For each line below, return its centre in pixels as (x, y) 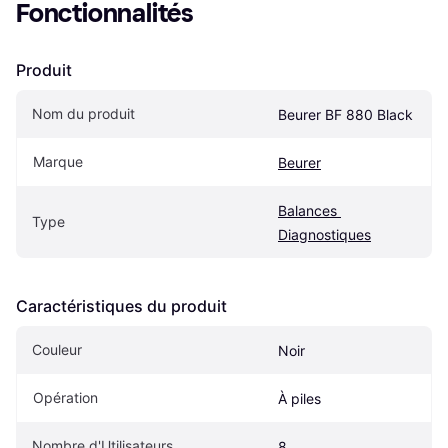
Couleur (57, 350)
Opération (65, 398)
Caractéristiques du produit (121, 306)
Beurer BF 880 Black (345, 115)
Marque (58, 162)
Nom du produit (83, 114)
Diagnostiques (324, 235)
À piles (299, 399)
